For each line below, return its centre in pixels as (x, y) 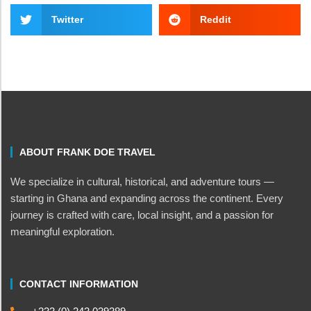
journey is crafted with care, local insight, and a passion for (142, 215)
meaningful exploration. (62, 231)
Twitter (67, 20)
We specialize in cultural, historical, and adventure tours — (142, 181)
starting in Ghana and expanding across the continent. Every (147, 198)
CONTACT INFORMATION (79, 284)
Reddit (215, 20)
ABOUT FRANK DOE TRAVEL (87, 152)
